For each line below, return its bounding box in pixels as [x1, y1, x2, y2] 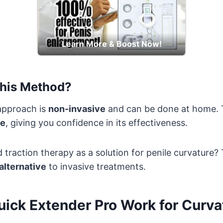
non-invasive [48, 103, 106, 114]
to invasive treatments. [46, 161, 146, 172]
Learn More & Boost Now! [61, 38, 162, 49]
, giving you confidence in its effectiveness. [5, 117, 188, 128]
